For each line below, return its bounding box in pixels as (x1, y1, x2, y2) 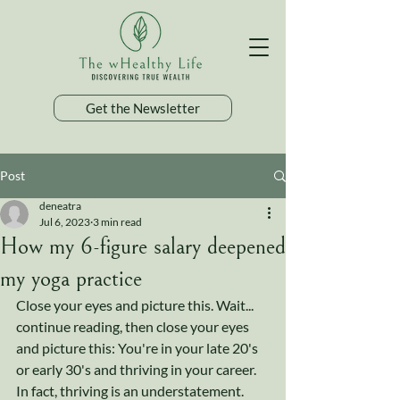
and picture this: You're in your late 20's (16, 339, 261, 356)
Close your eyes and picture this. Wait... (16, 296, 256, 313)
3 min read (93, 215, 142, 229)
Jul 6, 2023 (39, 215, 90, 229)
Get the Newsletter (86, 100, 200, 116)
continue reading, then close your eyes (16, 318, 252, 335)
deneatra (39, 199, 81, 212)
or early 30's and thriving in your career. (16, 361, 259, 378)
